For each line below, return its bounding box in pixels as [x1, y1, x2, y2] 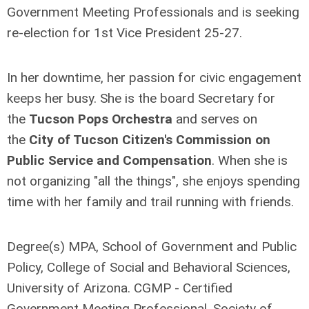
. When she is [212, 152, 288, 169]
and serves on [172, 111, 257, 128]
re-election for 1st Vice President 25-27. [7, 25, 242, 41]
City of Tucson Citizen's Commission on [29, 132, 270, 148]
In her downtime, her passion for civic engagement [7, 70, 301, 86]
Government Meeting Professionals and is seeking [7, 4, 299, 21]
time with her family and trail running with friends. [7, 194, 294, 210]
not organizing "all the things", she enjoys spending [7, 173, 300, 190]
